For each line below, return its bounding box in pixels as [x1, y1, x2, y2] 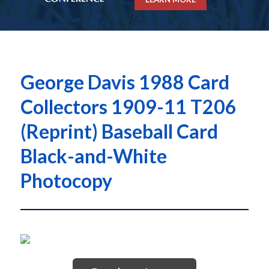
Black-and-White [20, 144, 167, 168]
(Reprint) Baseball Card [20, 119, 218, 144]
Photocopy [20, 169, 112, 193]
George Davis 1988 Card [20, 70, 229, 94]
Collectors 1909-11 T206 [20, 95, 237, 119]
